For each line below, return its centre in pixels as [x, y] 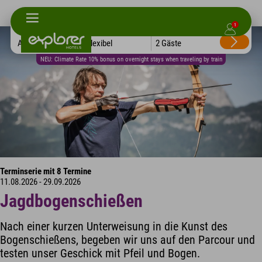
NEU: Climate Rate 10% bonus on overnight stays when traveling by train [131, 59]
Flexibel [99, 43]
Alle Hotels [36, 43]
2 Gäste [168, 43]
